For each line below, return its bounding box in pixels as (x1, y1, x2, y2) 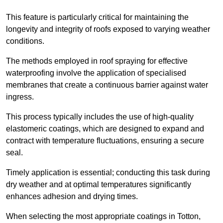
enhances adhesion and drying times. (6, 192, 138, 201)
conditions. (6, 37, 44, 46)
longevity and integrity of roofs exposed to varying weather (6, 25, 210, 34)
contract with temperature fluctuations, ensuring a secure (6, 136, 204, 145)
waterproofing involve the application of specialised (6, 69, 186, 78)
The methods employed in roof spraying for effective (6, 57, 188, 66)
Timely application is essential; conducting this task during (6, 168, 210, 177)
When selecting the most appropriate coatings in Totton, (6, 212, 201, 221)
